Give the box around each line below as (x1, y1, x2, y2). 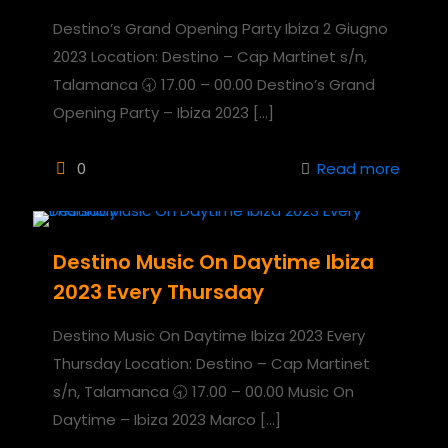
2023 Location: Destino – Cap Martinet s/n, (53, 45, 367, 67)
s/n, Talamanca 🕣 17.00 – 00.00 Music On (53, 380, 354, 402)
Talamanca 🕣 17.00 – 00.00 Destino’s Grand (53, 73, 375, 95)
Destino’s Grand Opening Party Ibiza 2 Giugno (53, 17, 388, 39)
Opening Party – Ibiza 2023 (53, 101, 249, 123)
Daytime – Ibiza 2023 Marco (53, 408, 256, 430)
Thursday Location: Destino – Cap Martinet (53, 352, 370, 374)
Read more (317, 157, 400, 179)
